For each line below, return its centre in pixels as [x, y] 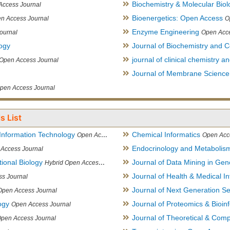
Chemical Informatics [166, 135]
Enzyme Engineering [166, 32]
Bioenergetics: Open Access [177, 18]
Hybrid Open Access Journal [72, 163]
